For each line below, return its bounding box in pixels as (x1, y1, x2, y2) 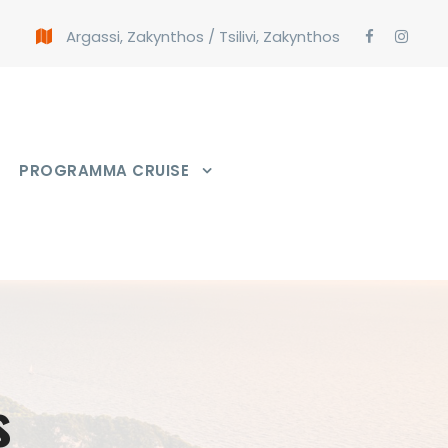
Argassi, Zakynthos (66, 26, 204, 47)
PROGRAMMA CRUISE (19, 160, 189, 181)
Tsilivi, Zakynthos (219, 26, 340, 47)
